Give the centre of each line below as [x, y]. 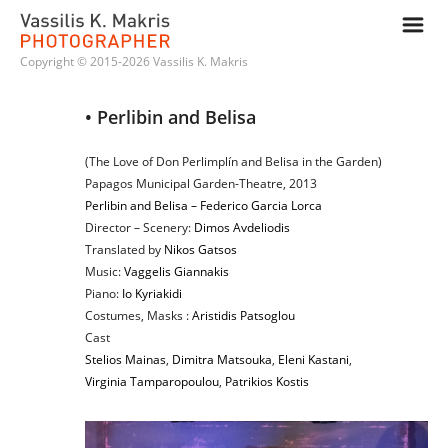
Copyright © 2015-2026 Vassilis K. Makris [134, 61]
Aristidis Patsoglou [243, 315]
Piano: [103, 293]
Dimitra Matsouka [222, 359]
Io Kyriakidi [152, 293]
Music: [104, 271]
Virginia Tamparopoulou [152, 381]
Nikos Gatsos [200, 249]
